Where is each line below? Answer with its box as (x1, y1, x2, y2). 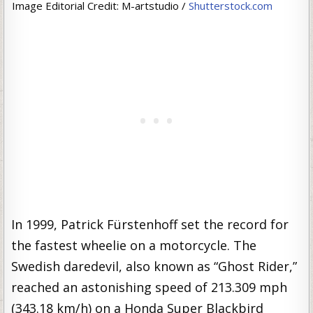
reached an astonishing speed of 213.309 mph (11, 279, 288, 296)
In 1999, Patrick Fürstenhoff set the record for (11, 216, 289, 233)
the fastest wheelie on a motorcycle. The (11, 237, 257, 254)
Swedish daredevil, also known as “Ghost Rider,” (11, 258, 298, 275)
